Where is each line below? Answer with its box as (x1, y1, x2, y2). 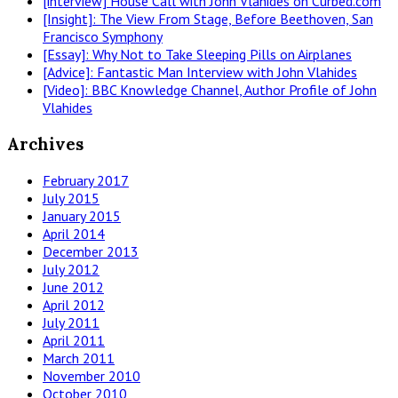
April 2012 (43, 295, 105, 314)
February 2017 (43, 171, 129, 189)
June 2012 (43, 277, 104, 296)
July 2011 (43, 313, 99, 331)
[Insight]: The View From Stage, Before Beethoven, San (43, 10, 373, 28)
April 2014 (43, 224, 105, 243)
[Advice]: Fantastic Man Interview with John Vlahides (43, 63, 357, 82)
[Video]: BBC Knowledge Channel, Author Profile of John (43, 81, 377, 99)
